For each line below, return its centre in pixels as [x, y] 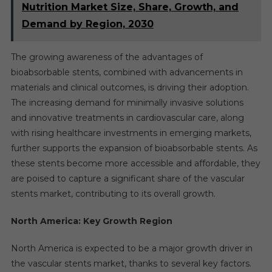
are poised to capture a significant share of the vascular [127, 178]
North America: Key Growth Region [91, 221]
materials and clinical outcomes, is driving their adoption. [130, 87]
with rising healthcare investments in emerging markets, [131, 133]
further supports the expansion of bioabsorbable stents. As [134, 148]
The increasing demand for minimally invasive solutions [127, 102]
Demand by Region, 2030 [87, 24]
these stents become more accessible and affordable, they [135, 163]
